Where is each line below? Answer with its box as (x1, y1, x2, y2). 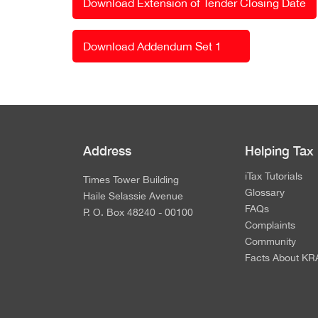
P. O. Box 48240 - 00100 (83, 206, 193, 218)
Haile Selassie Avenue (83, 190, 183, 202)
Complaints (245, 219, 295, 231)
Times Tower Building (83, 173, 179, 185)
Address (83, 143, 131, 158)
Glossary (245, 186, 285, 198)
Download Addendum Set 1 (83, 39, 221, 53)
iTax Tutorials (245, 170, 302, 182)
